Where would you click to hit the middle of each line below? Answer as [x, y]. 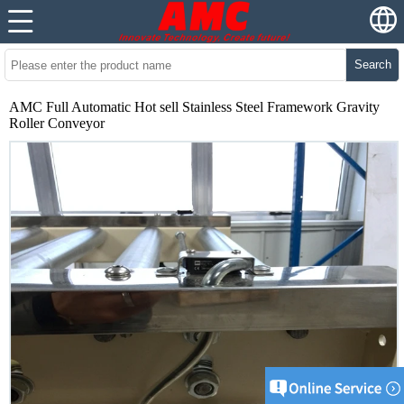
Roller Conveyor [57, 123]
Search [372, 64]
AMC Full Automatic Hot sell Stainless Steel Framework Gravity [194, 107]
